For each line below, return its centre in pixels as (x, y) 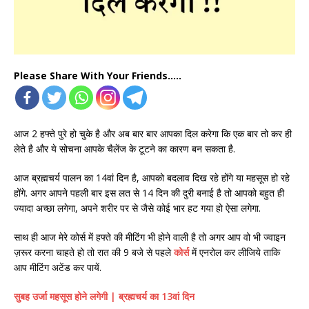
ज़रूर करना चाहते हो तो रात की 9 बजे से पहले (94, 252)
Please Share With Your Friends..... (98, 76)
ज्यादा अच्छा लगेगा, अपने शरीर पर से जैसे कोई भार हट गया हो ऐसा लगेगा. (137, 208)
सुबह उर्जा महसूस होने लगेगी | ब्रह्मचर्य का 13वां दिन (104, 297)
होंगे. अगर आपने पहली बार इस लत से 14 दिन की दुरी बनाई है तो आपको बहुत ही (149, 193)
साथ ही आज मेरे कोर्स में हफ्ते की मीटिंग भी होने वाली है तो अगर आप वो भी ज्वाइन (150, 237)
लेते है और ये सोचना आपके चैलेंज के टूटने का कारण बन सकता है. (124, 149)
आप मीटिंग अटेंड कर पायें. (58, 268)
